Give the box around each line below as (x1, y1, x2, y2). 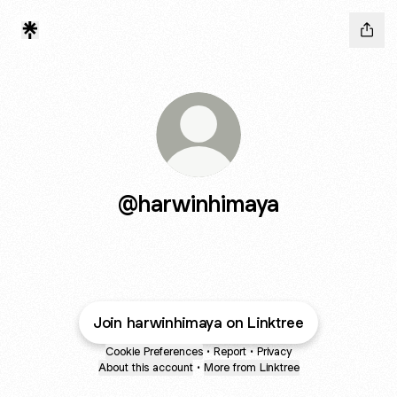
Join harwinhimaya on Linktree (93, 313, 304, 332)
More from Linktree (203, 360, 300, 375)
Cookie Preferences (105, 344, 203, 359)
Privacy (257, 344, 292, 359)
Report (214, 344, 246, 359)
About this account (97, 360, 193, 375)
